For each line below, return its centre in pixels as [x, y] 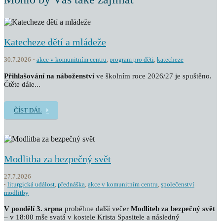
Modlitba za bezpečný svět [57, 159]
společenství [178, 184]
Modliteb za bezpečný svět [173, 209]
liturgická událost [31, 184]
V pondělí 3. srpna [33, 209]
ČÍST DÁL [28, 110]
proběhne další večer [97, 209]
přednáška [71, 184]
